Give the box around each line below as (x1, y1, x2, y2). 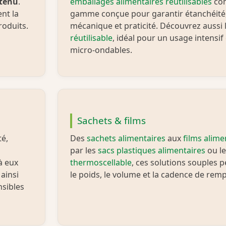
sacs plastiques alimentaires (98, 145, 205, 156)
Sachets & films (77, 114, 146, 128)
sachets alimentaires (87, 133, 165, 144)
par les (70, 145, 98, 156)
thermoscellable (70, 157, 132, 168)
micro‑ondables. (70, 44, 132, 56)
